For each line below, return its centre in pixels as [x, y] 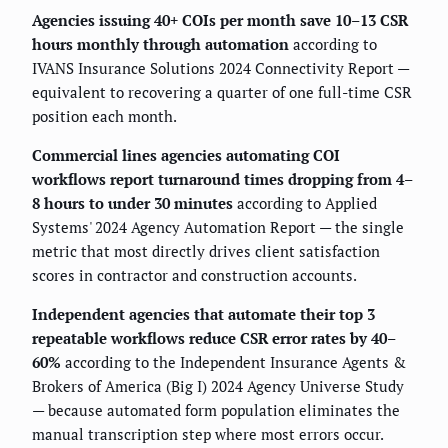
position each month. [104, 116]
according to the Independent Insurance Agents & [233, 362]
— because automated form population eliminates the [216, 410]
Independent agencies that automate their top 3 [203, 314]
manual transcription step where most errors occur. [208, 434]
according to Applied [305, 203]
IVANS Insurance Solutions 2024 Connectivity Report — [220, 68]
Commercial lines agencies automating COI [186, 155]
